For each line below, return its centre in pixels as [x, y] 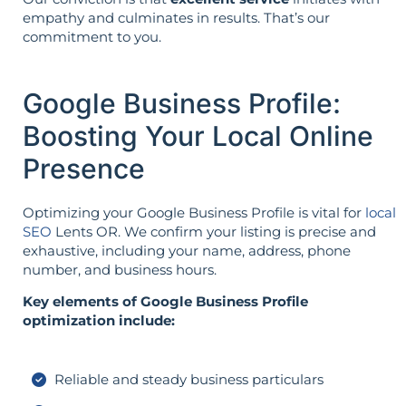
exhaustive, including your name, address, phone [187, 250]
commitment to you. [92, 37]
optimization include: [99, 320]
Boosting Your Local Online [198, 135]
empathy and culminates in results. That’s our [176, 18]
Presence [84, 168]
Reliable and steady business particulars [189, 380]
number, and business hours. [120, 269]
